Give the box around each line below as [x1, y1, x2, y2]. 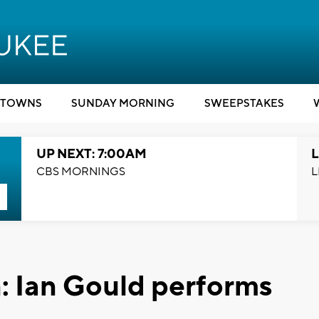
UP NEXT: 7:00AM [36, 146, 147, 162]
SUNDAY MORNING [71, 97, 174, 110]
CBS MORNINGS [36, 164, 125, 179]
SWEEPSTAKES [204, 97, 284, 110]
